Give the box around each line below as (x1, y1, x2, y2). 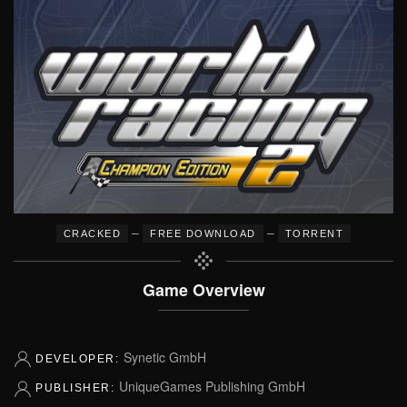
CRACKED (63, 228, 122, 239)
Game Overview (142, 278, 265, 301)
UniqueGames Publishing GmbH (118, 377, 305, 396)
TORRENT (284, 228, 344, 239)
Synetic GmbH (123, 348, 206, 366)
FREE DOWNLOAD (150, 228, 256, 239)
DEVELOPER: (35, 352, 124, 365)
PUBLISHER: (35, 382, 119, 395)
